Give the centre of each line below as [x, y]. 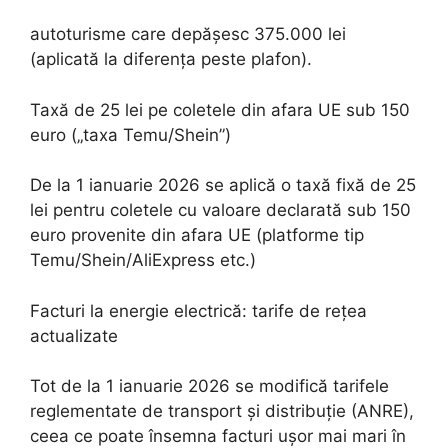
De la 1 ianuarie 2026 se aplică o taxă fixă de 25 [223, 185]
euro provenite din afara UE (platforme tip [197, 235]
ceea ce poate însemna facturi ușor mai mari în [218, 436]
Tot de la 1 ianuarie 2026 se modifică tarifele [209, 386]
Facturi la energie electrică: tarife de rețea [198, 310]
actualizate [74, 335]
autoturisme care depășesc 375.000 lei [188, 34]
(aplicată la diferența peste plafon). [171, 59]
